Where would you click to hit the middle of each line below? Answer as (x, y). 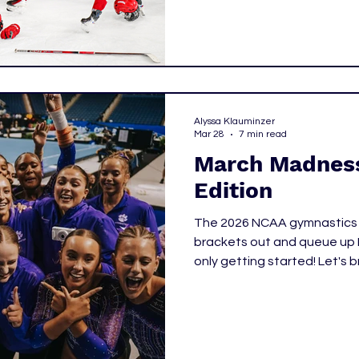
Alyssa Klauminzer (234, 121)
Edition (233, 190)
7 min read (263, 134)
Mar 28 (209, 134)
